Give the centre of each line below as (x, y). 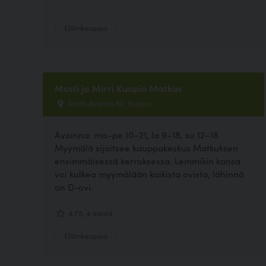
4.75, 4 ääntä (90, 213)
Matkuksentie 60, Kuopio (109, 102)
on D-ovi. (74, 187)
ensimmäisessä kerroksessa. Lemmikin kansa (148, 161)
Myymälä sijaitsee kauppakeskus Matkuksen (146, 148)
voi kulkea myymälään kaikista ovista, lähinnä (149, 174)
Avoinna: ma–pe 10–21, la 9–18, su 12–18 (137, 135)
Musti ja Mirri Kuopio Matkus (118, 88)
